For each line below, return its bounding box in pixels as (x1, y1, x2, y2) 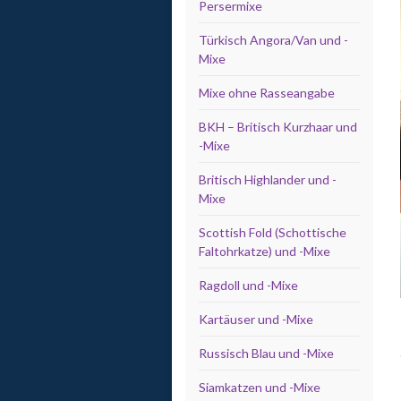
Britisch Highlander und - (199, 172, 337, 187)
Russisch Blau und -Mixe (199, 346, 334, 361)
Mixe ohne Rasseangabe (199, 85, 335, 100)
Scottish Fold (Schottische (199, 225, 346, 240)
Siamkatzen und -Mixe (199, 380, 320, 395)
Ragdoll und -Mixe (199, 277, 298, 293)
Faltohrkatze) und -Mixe (199, 243, 330, 259)
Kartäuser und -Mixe (199, 311, 313, 327)
